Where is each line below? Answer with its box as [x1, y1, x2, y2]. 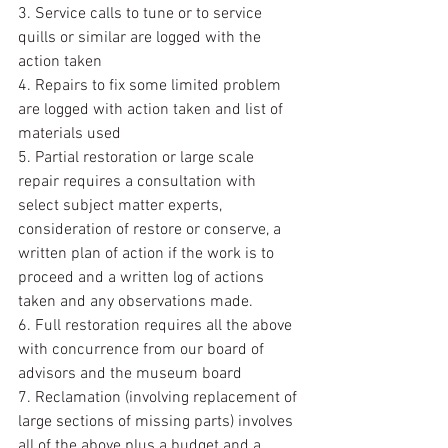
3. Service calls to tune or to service [18, 4, 266, 24]
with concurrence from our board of [18, 340, 268, 360]
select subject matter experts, [18, 196, 226, 216]
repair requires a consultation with [18, 172, 260, 192]
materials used [18, 124, 121, 144]
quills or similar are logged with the [18, 28, 265, 48]
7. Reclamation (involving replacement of [18, 388, 301, 408]
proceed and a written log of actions [18, 268, 268, 288]
